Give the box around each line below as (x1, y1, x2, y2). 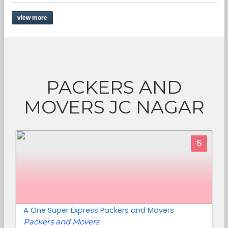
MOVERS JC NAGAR (23, 96, 205, 118)
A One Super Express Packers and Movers (23, 205, 174, 215)
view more (17, 14, 47, 21)
